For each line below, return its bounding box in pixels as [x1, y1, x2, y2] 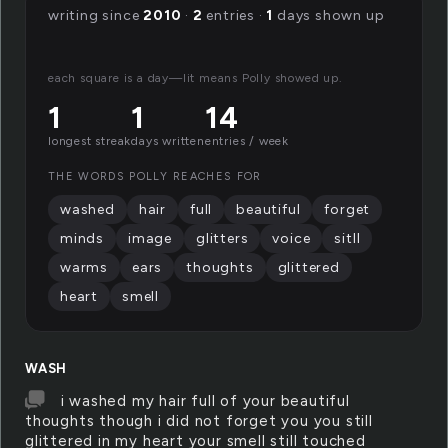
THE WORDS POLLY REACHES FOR [48, 170, 262, 183]
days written [131, 134, 205, 148]
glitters [196, 230, 249, 247]
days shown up [273, 7, 385, 24]
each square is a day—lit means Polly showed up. [48, 71, 343, 85]
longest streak [48, 134, 132, 148]
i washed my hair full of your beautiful [60, 392, 350, 410]
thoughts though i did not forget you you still [25, 412, 373, 430]
